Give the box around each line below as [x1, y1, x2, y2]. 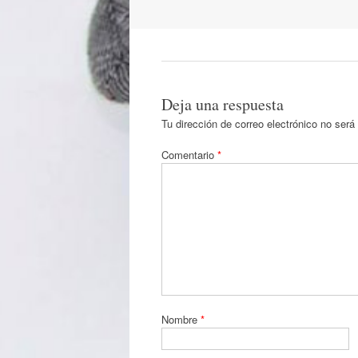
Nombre [161, 311, 201, 327]
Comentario [161, 147, 217, 162]
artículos [161, 16, 198, 31]
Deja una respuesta [161, 93, 284, 115]
